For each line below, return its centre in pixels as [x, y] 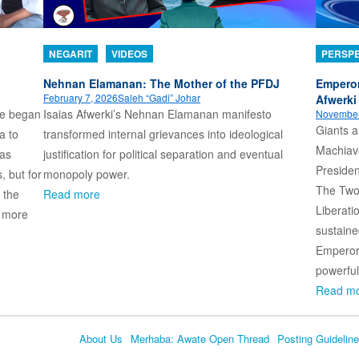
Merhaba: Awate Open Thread [200, 338]
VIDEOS [129, 53]
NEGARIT [71, 53]
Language [97, 347]
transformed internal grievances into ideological [163, 133]
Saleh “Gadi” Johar [159, 97]
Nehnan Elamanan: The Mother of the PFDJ [161, 83]
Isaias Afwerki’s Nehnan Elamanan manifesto [157, 113]
